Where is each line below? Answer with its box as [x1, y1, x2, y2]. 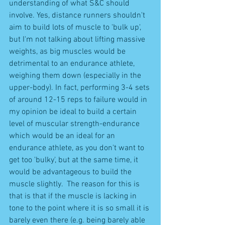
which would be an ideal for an [9, 131, 117, 141]
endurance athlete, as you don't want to [9, 143, 146, 153]
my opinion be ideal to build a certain [9, 106, 139, 117]
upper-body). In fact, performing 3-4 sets [9, 82, 152, 93]
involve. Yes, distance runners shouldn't [9, 10, 147, 21]
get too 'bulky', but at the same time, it [9, 155, 140, 165]
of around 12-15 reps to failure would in [9, 94, 149, 105]
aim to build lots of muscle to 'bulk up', [9, 22, 143, 33]
